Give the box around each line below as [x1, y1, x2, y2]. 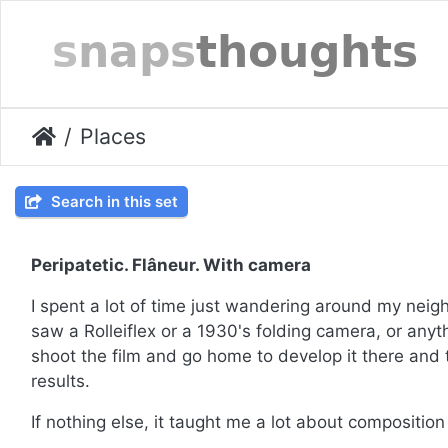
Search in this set [47, 192, 178, 212]
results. [31, 371, 90, 392]
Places [80, 123, 146, 150]
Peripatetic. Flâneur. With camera [31, 255, 311, 276]
